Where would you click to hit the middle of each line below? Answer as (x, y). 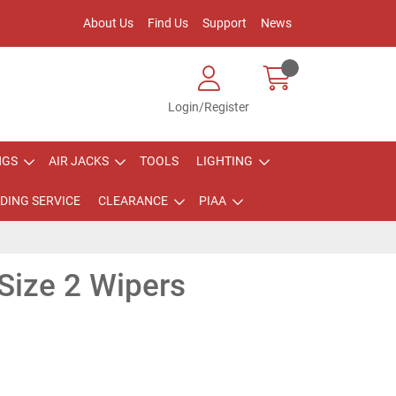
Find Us (168, 23)
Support (225, 23)
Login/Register (209, 107)
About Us (108, 23)
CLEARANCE (133, 201)
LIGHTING (225, 161)
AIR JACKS (79, 161)
